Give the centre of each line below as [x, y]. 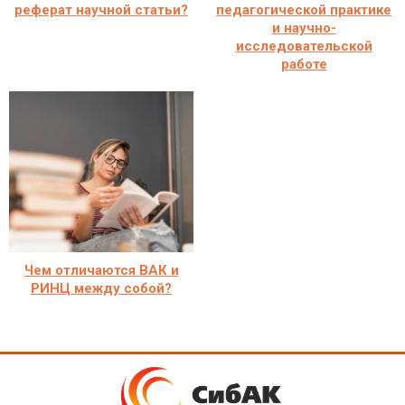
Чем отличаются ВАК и [101, 270]
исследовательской [304, 46]
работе [304, 64]
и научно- [304, 28]
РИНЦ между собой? [101, 288]
